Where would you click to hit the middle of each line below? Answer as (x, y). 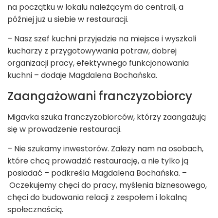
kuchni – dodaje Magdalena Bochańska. (83, 75)
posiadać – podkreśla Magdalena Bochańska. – (97, 173)
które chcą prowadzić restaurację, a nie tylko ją (98, 161)
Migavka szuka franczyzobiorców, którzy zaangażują (107, 117)
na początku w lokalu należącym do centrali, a (95, 7)
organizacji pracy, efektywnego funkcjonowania (98, 63)
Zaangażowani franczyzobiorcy (100, 96)
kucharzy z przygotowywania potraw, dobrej (92, 51)
